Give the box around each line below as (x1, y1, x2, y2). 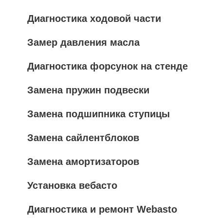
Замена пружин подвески (27, 84, 149, 95)
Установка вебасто (27, 180, 117, 191)
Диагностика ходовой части (27, 13, 161, 24)
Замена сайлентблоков (27, 132, 139, 143)
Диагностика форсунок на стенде (27, 60, 188, 72)
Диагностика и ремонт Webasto (27, 203, 177, 215)
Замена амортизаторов (27, 156, 139, 167)
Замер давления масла (27, 36, 140, 48)
